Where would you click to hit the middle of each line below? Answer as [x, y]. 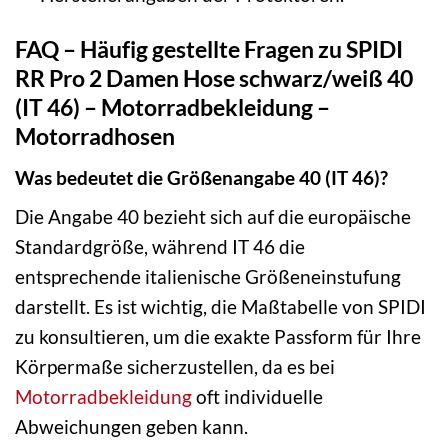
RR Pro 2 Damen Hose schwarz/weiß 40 [214, 78]
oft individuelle [257, 397]
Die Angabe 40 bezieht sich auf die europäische [213, 217]
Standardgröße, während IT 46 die [160, 247]
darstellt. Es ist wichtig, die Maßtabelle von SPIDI [220, 307]
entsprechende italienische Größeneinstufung [208, 277]
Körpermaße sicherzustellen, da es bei [175, 367]
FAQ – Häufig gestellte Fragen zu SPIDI [209, 49]
